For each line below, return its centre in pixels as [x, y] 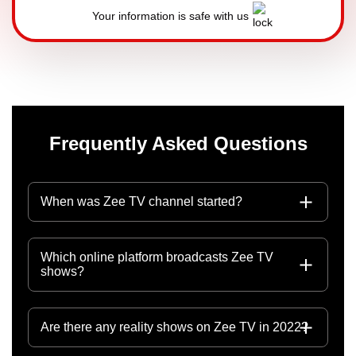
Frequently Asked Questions [178, 143]
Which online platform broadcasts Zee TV [157, 257]
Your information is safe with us [170, 16]
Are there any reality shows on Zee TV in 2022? [174, 327]
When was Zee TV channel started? [141, 201]
